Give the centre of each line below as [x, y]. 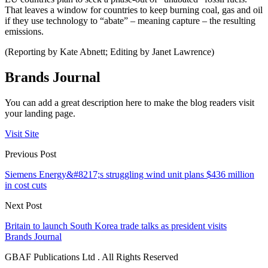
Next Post [23, 205]
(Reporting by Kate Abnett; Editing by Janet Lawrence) [109, 51]
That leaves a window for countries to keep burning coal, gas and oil [134, 10]
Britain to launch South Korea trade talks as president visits [116, 226]
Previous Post [31, 154]
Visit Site [22, 133]
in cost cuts [26, 185]
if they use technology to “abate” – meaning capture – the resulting [130, 20]
